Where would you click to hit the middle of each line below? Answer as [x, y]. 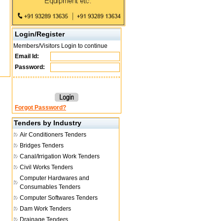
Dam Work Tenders [45, 209]
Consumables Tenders [50, 187]
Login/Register [40, 34]
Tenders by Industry [48, 123]
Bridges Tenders [42, 146]
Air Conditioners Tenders [53, 135]
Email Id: [26, 56]
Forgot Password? [40, 108]
